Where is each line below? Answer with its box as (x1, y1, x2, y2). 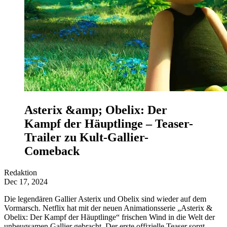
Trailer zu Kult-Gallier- (24, 130, 148, 144)
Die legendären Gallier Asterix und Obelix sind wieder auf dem (4, 194, 206, 203)
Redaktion (4, 168, 37, 177)
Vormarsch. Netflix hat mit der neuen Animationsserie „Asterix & (4, 203, 212, 212)
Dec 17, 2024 (4, 177, 48, 186)
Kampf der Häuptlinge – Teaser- (24, 117, 193, 130)
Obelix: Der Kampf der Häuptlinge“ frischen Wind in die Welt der (4, 212, 215, 221)
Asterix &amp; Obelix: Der (24, 103, 167, 117)
